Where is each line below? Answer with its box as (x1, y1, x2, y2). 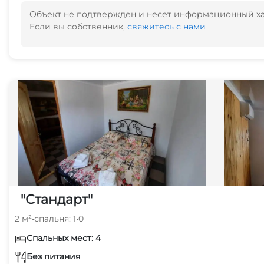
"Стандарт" (21, 192, 93, 207)
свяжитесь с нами (127, 21, 206, 32)
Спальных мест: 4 (27, 233, 101, 243)
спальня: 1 (34, 213, 76, 224)
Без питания (27, 250, 80, 262)
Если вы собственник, (29, 21, 127, 32)
